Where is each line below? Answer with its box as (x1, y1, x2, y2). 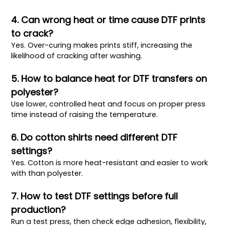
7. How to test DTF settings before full (11, 189, 178, 202)
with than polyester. (11, 168, 83, 178)
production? (11, 203, 66, 216)
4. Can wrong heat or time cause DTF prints (11, 13, 206, 26)
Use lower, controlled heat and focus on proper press (11, 98, 206, 109)
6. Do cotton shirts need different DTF (11, 131, 178, 144)
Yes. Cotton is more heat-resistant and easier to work (11, 157, 208, 168)
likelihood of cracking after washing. (11, 50, 143, 61)
